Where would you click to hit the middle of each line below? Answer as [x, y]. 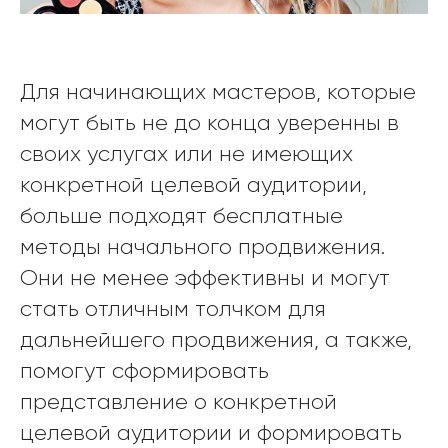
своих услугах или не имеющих [186, 153]
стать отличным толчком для [173, 308]
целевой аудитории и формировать [211, 432]
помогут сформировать [144, 370]
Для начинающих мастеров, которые [218, 91]
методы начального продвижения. [202, 246]
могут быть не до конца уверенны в [209, 122]
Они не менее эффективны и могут [205, 277]
